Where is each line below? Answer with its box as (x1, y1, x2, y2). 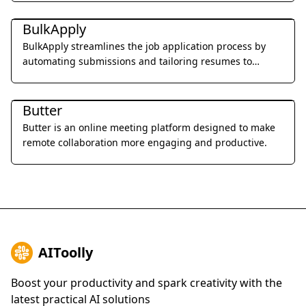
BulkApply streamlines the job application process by (23, 40, 266, 53)
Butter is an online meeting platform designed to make (23, 121, 275, 134)
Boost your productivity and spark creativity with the (11, 275, 282, 290)
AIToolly (38, 243, 93, 262)
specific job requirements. (23, 70, 142, 83)
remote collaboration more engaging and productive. (23, 136, 267, 149)
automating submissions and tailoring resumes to (23, 55, 252, 68)
